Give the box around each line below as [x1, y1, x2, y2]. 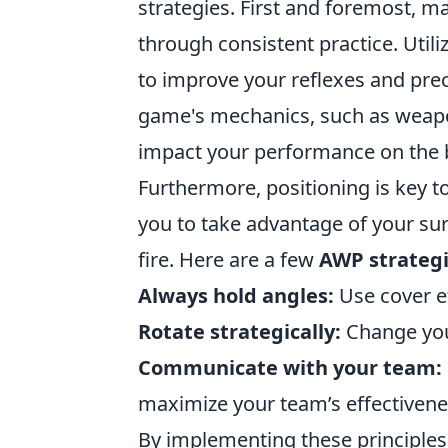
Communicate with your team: [138, 354, 442, 381]
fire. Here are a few [138, 246, 319, 273]
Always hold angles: [138, 282, 334, 309]
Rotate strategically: [138, 318, 341, 345]
